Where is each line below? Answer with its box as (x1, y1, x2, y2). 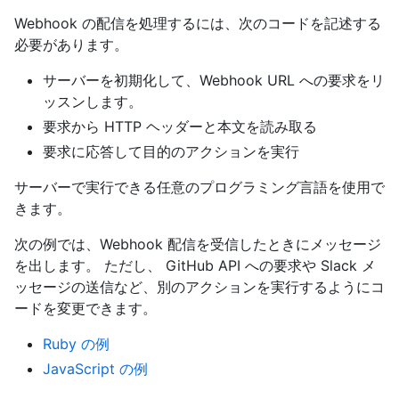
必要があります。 (14, 35, 128, 53)
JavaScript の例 (43, 359, 148, 378)
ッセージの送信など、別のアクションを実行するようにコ (14, 277, 385, 296)
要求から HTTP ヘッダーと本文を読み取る (43, 117, 317, 135)
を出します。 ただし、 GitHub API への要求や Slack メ (14, 256, 376, 274)
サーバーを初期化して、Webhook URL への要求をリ (43, 70, 385, 89)
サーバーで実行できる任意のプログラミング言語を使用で (14, 177, 385, 196)
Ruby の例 (43, 334, 110, 353)
